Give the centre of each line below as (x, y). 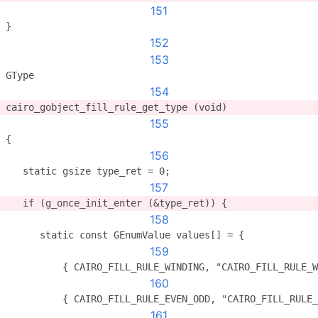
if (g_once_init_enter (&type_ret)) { (116, 203)
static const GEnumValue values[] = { (125, 235)
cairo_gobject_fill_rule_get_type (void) (116, 107)
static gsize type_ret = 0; (88, 171)
